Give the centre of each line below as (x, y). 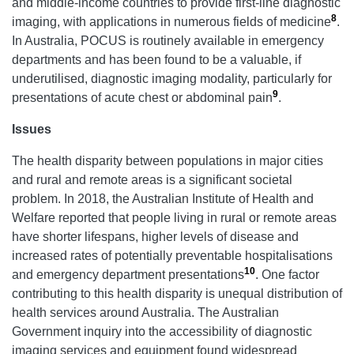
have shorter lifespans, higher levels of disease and (155, 236)
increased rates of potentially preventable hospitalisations (172, 255)
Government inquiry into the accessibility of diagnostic (162, 331)
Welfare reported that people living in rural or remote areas (174, 217)
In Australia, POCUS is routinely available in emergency (168, 40)
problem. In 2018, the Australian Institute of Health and (163, 198)
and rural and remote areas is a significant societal (152, 179)
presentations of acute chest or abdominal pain (142, 97)
